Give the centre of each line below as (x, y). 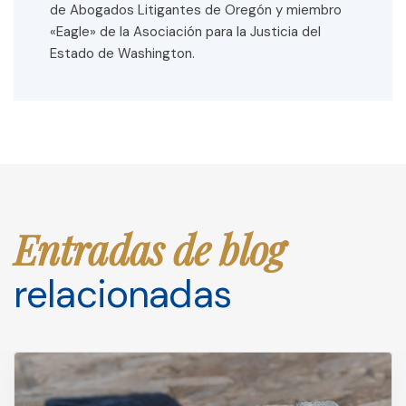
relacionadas (122, 295)
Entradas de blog (149, 249)
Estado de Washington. (122, 54)
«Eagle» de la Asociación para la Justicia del (185, 32)
